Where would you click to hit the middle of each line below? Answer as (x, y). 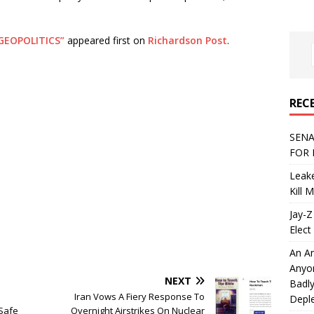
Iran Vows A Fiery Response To (140, 296)
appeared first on (106, 40)
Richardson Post (187, 40)
